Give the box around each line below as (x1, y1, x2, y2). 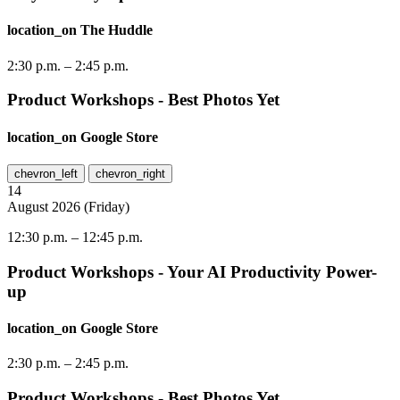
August (7, 199, 48, 214)
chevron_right (96, 167, 165, 180)
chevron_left (14, 167, 78, 180)
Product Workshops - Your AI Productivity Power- (7, 262, 377, 281)
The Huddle (80, 22, 153, 38)
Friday (88, 199, 125, 214)
